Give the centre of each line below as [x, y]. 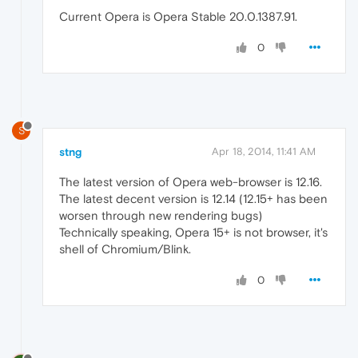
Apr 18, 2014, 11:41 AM [264, 152]
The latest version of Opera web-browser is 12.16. [191, 182]
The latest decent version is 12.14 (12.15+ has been [193, 199]
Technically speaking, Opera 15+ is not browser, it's [193, 233]
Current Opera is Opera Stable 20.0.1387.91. [178, 16]
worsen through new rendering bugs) [161, 216]
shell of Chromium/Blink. [125, 249]
